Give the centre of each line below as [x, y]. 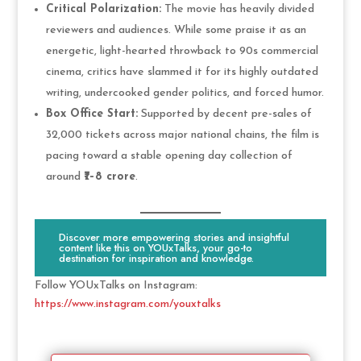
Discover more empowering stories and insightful [174, 238]
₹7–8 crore [109, 176]
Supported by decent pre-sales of [224, 114]
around [64, 176]
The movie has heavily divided [237, 9]
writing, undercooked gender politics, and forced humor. [185, 93]
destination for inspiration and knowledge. [157, 259]
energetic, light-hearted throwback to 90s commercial [182, 51]
